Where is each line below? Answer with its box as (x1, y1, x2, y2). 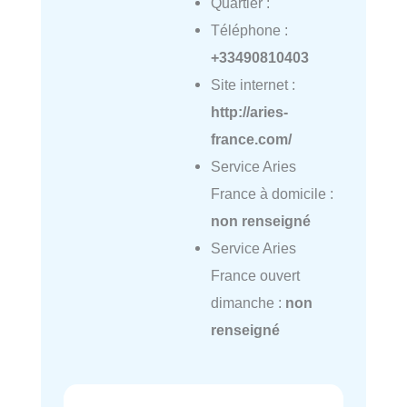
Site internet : (210, 76, 295, 94)
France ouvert (210, 267, 300, 284)
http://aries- (210, 104, 288, 121)
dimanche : (210, 294, 285, 312)
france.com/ (210, 131, 292, 148)
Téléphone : (210, 22, 288, 39)
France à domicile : (210, 185, 333, 203)
